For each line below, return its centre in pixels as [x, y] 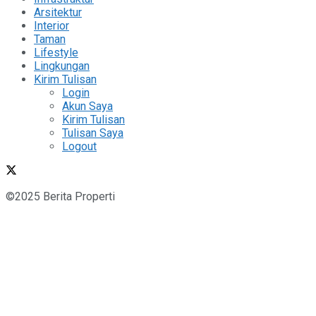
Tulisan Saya [93, 133]
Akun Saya [87, 106]
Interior [51, 25]
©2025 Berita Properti [60, 196]
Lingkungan [62, 66]
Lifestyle [56, 52]
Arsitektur [58, 12]
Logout [79, 146]
